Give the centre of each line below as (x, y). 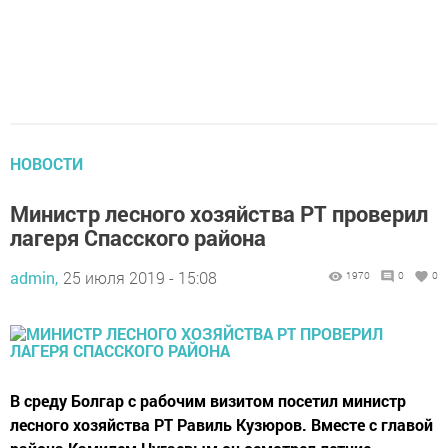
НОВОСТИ (46, 164)
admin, (34, 278)
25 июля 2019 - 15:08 (140, 278)
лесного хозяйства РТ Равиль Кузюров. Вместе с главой (221, 425)
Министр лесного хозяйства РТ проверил (219, 214)
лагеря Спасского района (138, 238)
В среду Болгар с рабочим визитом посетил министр (208, 401)
